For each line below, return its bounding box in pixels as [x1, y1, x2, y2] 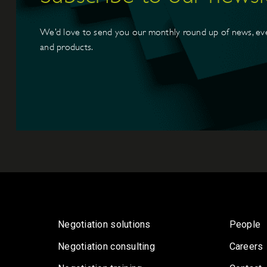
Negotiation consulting [58, 241, 155, 253]
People [229, 219, 261, 231]
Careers [229, 241, 263, 253]
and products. [40, 41, 94, 52]
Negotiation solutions [58, 219, 151, 231]
